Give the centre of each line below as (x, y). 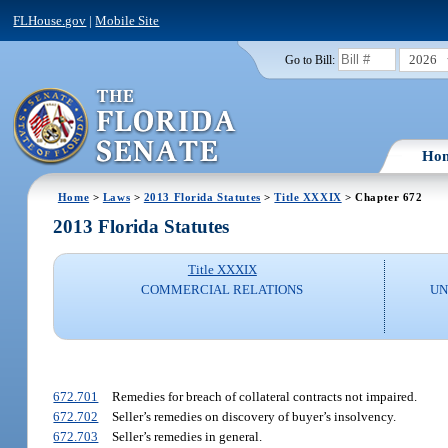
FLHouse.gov (50, 20)
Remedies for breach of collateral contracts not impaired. (264, 396)
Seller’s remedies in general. (186, 436)
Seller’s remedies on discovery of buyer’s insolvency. (253, 416)
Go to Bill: (309, 59)
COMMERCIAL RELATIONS (222, 290)
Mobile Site (127, 20)
